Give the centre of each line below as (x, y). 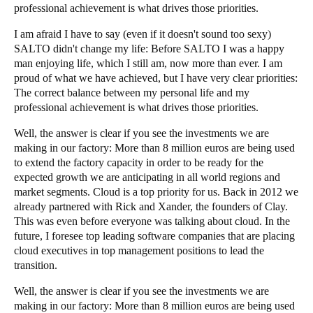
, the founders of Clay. (239, 206)
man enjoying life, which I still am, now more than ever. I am (148, 63)
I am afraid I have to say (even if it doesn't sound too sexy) (143, 34)
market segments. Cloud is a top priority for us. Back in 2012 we (156, 191)
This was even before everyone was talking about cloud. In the (152, 221)
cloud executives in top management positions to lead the (139, 250)
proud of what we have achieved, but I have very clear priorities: (156, 78)
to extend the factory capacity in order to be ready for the (139, 162)
